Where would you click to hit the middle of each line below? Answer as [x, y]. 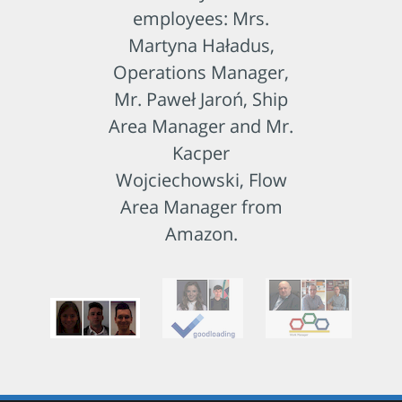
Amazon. [201, 233]
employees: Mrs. [201, 18]
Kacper [201, 153]
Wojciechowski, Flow [201, 179]
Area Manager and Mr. [201, 126]
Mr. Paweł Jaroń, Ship [201, 99]
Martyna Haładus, [201, 45]
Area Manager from [201, 206]
